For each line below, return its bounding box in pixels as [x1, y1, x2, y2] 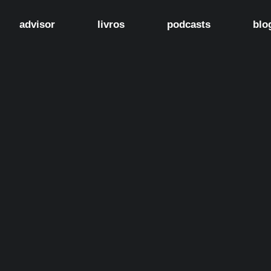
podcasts [167, 19, 211, 30]
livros [97, 19, 125, 30]
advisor [19, 19, 55, 30]
